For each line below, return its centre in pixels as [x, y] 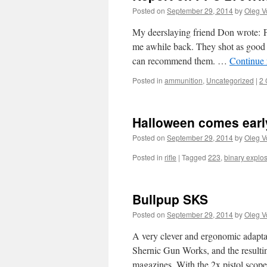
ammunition [184, 80]
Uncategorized [230, 80]
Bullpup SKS [170, 199]
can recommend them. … [181, 60]
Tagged [194, 157]
